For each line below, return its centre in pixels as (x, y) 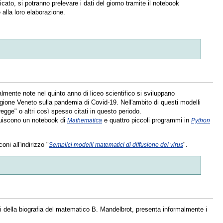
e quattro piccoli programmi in (147, 120)
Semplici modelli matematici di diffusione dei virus (116, 145)
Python (201, 120)
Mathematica (85, 120)
